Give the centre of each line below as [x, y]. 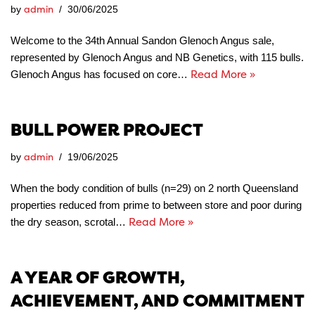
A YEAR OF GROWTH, [98, 277]
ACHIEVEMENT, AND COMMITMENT [157, 301]
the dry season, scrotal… [70, 222]
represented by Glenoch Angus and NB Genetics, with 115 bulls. [157, 57]
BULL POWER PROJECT [107, 130]
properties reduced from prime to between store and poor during [156, 205]
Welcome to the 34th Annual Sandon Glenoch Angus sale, [142, 40]
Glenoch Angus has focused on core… [101, 74]
